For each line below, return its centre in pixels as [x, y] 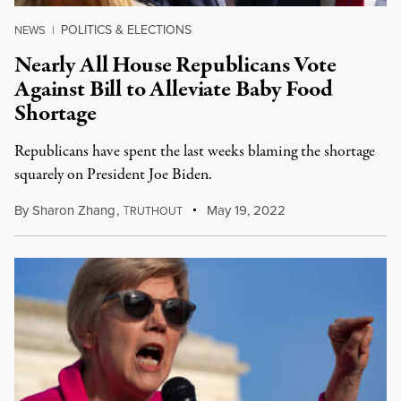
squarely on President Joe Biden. [113, 175]
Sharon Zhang [74, 210]
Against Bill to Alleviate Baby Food [174, 90]
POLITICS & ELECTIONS [126, 30]
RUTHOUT [156, 211]
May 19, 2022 [245, 210]
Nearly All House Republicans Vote [175, 65]
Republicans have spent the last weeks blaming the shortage [195, 152]
